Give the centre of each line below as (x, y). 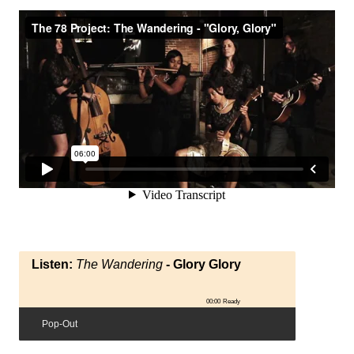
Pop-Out (60, 324)
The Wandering (119, 265)
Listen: (54, 265)
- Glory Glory (202, 265)
